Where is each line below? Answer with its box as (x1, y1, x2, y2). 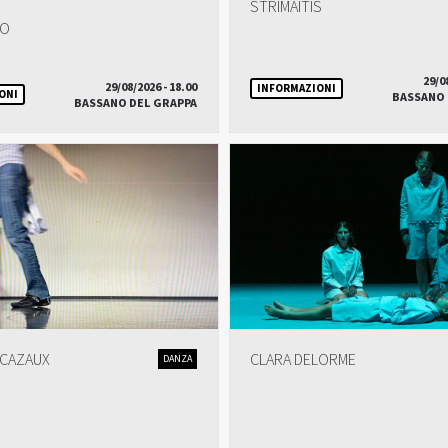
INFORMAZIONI (257, 80, 336, 96)
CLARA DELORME (250, 349, 356, 371)
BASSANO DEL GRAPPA (73, 95, 197, 112)
